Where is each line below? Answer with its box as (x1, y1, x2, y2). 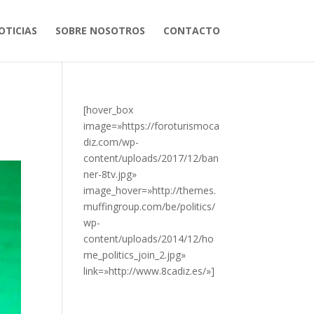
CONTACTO (163, 24, 220, 37)
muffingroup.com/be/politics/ (83, 200, 216, 213)
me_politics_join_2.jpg (83, 248, 182, 261)
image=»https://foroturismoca (83, 119, 220, 132)
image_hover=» (83, 184, 153, 197)
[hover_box (83, 103, 134, 116)
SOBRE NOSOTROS (55, 24, 145, 37)
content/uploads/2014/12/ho (83, 232, 214, 245)
